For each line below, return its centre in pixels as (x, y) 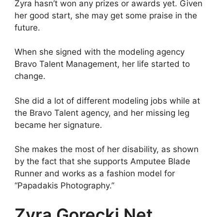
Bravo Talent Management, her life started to (102, 64)
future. (27, 27)
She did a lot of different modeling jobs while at (107, 101)
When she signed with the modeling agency (100, 52)
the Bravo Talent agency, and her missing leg (102, 113)
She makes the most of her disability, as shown (107, 149)
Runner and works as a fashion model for (95, 173)
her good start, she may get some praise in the (106, 15)
